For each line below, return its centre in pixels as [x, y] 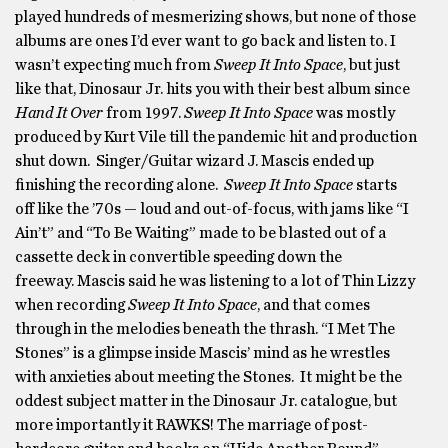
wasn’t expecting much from [114, 65]
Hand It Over [59, 113]
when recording [71, 305]
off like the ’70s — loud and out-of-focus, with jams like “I [212, 209]
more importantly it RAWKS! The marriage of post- [191, 425]
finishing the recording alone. [119, 185]
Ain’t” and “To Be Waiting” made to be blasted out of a [200, 233]
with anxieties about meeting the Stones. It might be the [208, 377]
